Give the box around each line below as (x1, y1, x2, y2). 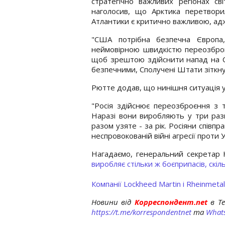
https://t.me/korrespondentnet (91, 206, 191, 217)
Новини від (91, 196, 132, 207)
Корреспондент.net (131, 196, 211, 207)
